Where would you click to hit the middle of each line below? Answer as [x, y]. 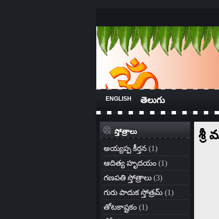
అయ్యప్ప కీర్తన [125, 148]
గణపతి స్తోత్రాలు [128, 178]
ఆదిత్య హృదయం [130, 163]
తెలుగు [153, 100]
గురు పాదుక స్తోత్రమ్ [133, 192]
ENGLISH [119, 99]
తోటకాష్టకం [120, 207]
